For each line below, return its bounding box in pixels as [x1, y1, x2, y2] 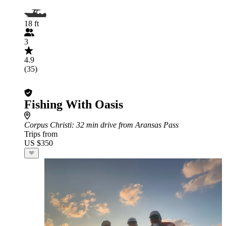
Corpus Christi [24, 121, 72, 129]
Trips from [24, 130, 58, 138]
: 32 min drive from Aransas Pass [72, 121, 179, 129]
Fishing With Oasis [24, 98, 123, 111]
